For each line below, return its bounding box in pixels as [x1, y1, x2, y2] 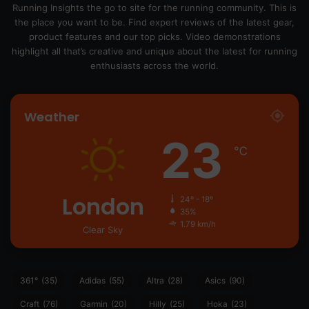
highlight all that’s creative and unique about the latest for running [12, 46, 297, 57]
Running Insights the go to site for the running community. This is [12, 2, 297, 14]
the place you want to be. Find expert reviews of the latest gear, [14, 17, 295, 28]
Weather [24, 108, 79, 126]
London [61, 191, 144, 223]
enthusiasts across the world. [90, 60, 219, 72]
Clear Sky [83, 224, 123, 236]
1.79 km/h [179, 219, 216, 230]
